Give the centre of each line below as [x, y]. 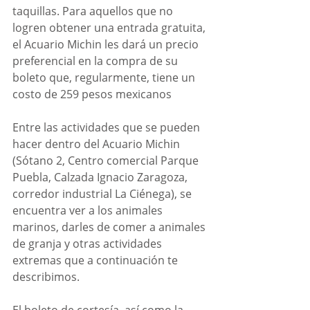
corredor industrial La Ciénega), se [103, 194]
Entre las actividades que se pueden [108, 128]
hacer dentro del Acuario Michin [98, 144]
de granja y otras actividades [89, 244]
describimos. [46, 277]
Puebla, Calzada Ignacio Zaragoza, [101, 177]
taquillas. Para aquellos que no [94, 11]
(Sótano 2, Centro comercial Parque [107, 161]
